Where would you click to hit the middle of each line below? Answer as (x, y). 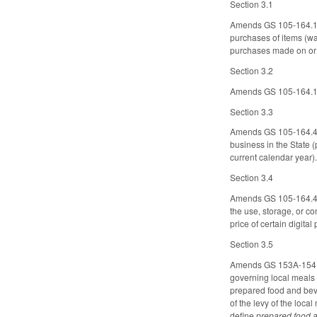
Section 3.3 (252, 111)
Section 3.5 (252, 243)
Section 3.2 (252, 71)
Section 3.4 (252, 178)
